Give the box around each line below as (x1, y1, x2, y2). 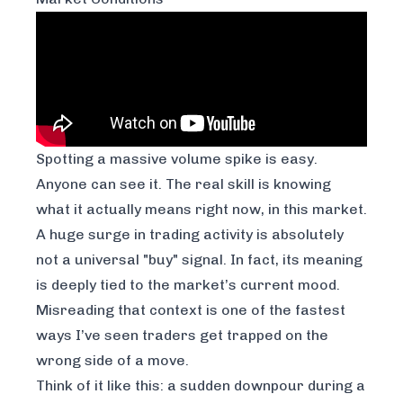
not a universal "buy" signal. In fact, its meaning (36, 251, 363, 269)
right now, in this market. (192, 201, 367, 219)
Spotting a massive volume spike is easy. (36, 150, 318, 168)
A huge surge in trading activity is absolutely (36, 226, 344, 244)
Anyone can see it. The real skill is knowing (36, 175, 331, 193)
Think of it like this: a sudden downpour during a (36, 377, 365, 395)
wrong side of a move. (36, 352, 189, 370)
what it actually (36, 201, 145, 219)
